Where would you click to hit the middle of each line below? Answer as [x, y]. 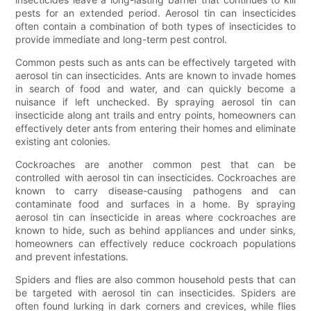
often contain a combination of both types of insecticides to [155, 26]
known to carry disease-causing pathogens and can [155, 190]
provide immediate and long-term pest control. [121, 39]
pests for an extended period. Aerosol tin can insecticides [155, 12]
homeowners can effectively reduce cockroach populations [155, 243]
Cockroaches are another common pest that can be [155, 164]
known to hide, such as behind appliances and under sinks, [155, 230]
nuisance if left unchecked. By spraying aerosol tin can [155, 101]
